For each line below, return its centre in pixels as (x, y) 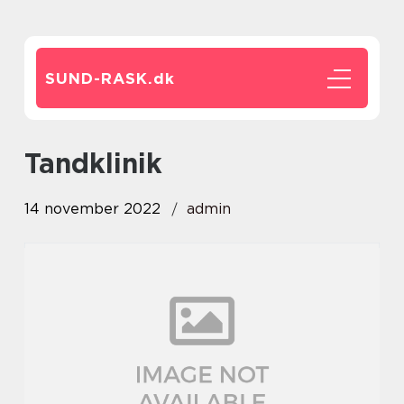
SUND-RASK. (99, 78)
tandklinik (101, 163)
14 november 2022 (92, 209)
